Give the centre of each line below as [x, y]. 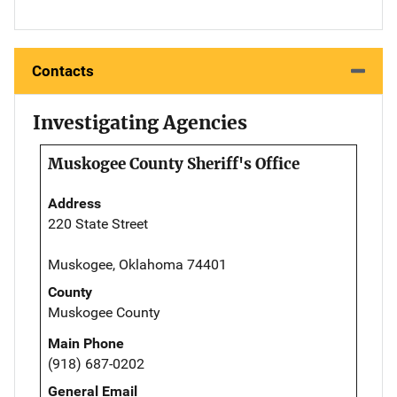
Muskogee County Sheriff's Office [174, 164]
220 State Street [98, 224]
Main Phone [86, 344]
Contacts [63, 71]
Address [74, 204]
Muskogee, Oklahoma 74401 [137, 265]
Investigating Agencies [140, 123]
